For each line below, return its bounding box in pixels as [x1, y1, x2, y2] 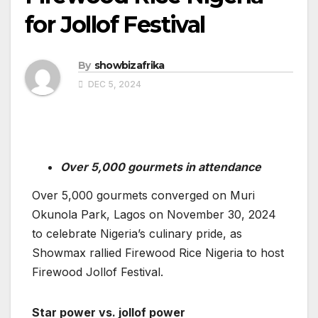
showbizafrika [94, 59, 165, 72]
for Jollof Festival [25, 11, 205, 39]
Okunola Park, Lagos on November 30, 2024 [32, 207, 276, 222]
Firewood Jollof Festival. [32, 265, 163, 280]
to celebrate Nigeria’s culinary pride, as [32, 226, 242, 241]
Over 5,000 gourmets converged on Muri [32, 188, 255, 203]
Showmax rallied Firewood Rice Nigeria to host [32, 246, 284, 261]
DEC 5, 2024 [86, 79, 141, 90]
